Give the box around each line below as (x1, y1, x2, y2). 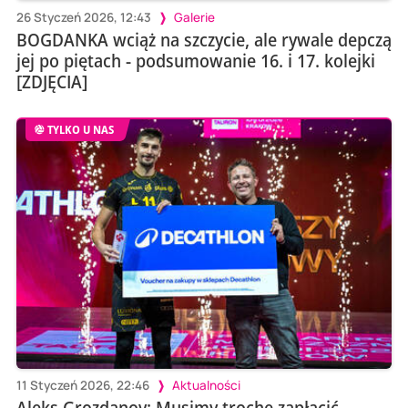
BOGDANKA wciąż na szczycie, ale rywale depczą (15, 26, 392, 52)
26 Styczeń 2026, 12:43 (15, 9, 151, 26)
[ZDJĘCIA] (15, 68, 87, 94)
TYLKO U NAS (47, 121, 115, 138)
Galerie (173, 9, 215, 26)
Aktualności (171, 377, 240, 394)
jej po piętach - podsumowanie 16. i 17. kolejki (15, 47, 375, 73)
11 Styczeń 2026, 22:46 (15, 377, 149, 394)
